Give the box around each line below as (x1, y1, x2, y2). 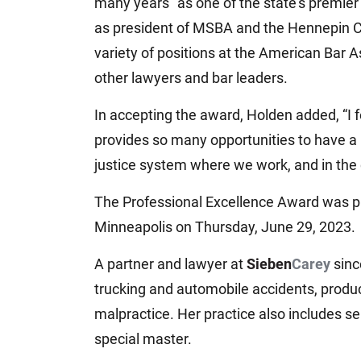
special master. (94, 330, 192, 348)
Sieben (247, 255, 292, 273)
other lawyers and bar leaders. (94, 69, 288, 87)
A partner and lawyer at (94, 255, 247, 273)
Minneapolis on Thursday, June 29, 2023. (94, 218, 355, 236)
